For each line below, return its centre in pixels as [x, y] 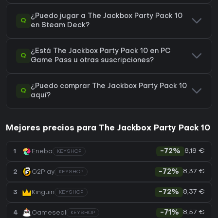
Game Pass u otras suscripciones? [92, 61]
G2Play [43, 172]
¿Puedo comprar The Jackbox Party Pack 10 [109, 87]
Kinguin [43, 192]
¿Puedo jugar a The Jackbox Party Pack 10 [107, 17]
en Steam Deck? [60, 26]
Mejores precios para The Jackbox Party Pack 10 [108, 129]
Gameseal [49, 213]
